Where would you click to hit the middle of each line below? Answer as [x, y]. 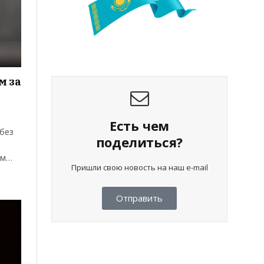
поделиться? [139, 142]
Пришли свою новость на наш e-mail [139, 168]
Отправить [139, 198]
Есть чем [139, 126]
